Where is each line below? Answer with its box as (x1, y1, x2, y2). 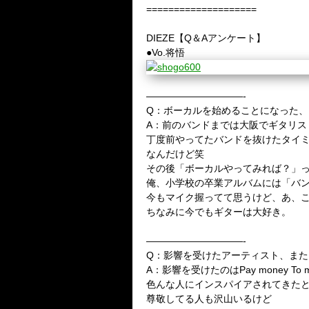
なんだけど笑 (146, 148, 204, 159)
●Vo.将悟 (146, 47, 185, 58)
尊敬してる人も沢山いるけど (146, 293, 272, 304)
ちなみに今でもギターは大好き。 (146, 206, 291, 217)
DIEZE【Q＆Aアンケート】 (146, 32, 266, 43)
